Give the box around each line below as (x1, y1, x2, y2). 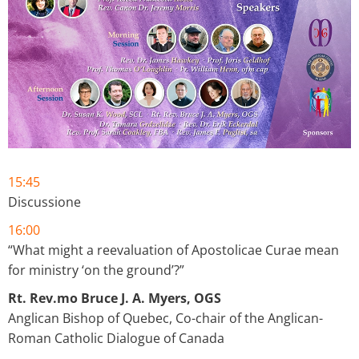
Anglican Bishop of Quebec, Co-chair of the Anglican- (8, 309, 323, 327)
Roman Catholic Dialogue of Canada (8, 329, 224, 347)
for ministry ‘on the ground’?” (8, 260, 184, 279)
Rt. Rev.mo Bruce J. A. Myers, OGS (8, 288, 221, 307)
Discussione (8, 192, 81, 211)
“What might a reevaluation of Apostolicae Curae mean (8, 240, 339, 259)
